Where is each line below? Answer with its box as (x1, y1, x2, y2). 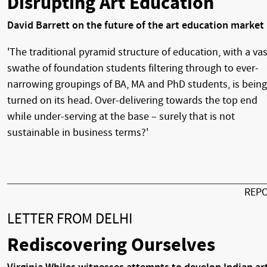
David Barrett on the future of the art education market (7, 19, 264, 32)
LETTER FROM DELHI (7, 210, 132, 228)
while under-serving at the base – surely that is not (7, 110, 235, 123)
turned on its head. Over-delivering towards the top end (7, 94, 257, 107)
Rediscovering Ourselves (7, 233, 215, 256)
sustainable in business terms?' (7, 126, 148, 139)
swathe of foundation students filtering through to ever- (7, 62, 259, 75)
